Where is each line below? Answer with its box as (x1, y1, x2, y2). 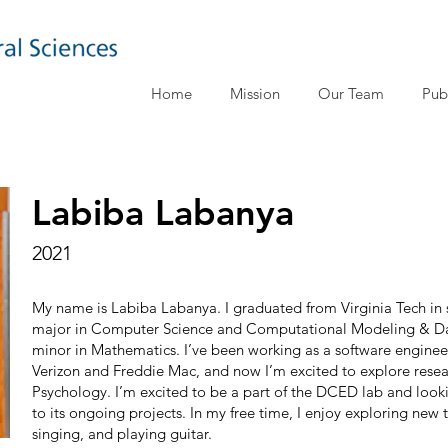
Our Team (318, 84, 384, 103)
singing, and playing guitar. (32, 424, 212, 443)
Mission (230, 84, 280, 103)
